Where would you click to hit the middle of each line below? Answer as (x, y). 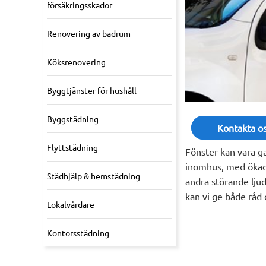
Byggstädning (73, 118)
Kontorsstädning (78, 232)
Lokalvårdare (71, 204)
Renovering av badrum (89, 33)
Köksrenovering (76, 61)
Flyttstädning (72, 147)
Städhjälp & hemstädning (94, 175)
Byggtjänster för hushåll (92, 90)
